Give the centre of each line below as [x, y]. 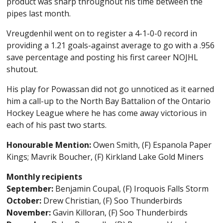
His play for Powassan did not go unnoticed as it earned [111, 89]
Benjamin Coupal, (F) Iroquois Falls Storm [131, 188]
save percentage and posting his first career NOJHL [103, 57]
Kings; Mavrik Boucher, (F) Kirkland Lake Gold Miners [105, 157]
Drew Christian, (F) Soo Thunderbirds [112, 200]
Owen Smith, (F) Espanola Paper [152, 145]
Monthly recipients [45, 176]
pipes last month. [39, 13]
